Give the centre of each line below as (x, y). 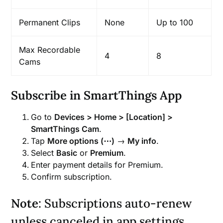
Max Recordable (50, 50)
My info (142, 141)
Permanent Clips (50, 22)
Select (44, 153)
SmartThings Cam (65, 129)
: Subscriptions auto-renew (115, 203)
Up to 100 (175, 22)
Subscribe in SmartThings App (97, 95)
